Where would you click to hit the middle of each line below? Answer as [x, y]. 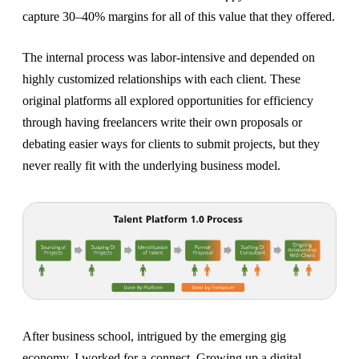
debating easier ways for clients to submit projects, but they [171, 143]
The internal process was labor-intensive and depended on [169, 57]
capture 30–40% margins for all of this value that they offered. [179, 16]
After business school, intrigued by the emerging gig [154, 336]
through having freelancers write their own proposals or [162, 122]
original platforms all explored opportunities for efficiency [168, 100]
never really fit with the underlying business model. [151, 165]
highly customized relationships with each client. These [161, 79]
